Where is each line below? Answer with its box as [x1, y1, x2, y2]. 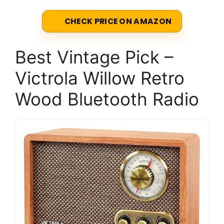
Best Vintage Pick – [15, 46, 173, 68]
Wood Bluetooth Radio [15, 88, 199, 110]
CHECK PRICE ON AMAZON [64, 16, 172, 27]
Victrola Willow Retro [15, 67, 184, 89]
